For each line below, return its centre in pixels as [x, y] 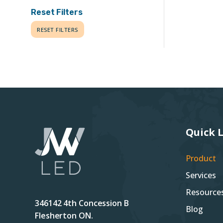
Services [201, 175]
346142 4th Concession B [82, 203]
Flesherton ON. [64, 216]
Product [201, 158]
